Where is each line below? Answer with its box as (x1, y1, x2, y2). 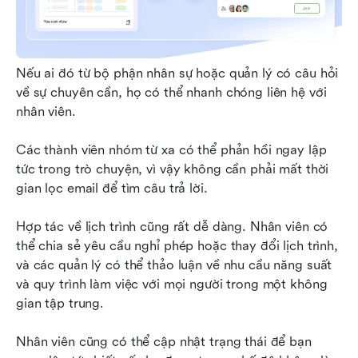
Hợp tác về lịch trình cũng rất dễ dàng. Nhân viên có (16, 219, 328, 234)
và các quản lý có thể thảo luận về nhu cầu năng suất (16, 257, 332, 272)
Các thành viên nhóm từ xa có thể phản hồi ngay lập (16, 142, 327, 157)
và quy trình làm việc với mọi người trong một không (16, 276, 328, 292)
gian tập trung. (16, 296, 108, 311)
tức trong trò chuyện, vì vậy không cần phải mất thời (16, 161, 329, 177)
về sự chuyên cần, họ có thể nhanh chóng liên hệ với (16, 85, 327, 100)
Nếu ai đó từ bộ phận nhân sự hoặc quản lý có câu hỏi (16, 66, 339, 81)
